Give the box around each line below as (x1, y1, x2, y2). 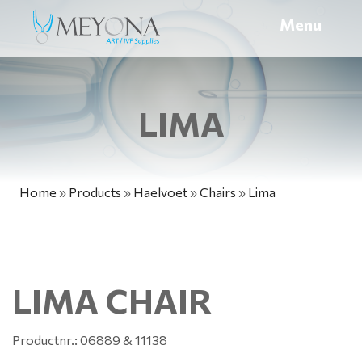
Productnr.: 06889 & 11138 (12, 332, 167, 348)
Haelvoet (133, 184, 187, 200)
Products (69, 184, 121, 200)
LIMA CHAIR (12, 280, 212, 322)
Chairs (200, 184, 236, 200)
